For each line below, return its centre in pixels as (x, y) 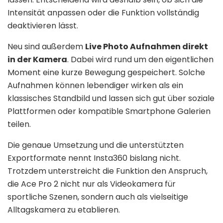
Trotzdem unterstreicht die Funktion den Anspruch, (108, 171)
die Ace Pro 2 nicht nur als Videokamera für (92, 184)
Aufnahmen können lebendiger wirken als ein (95, 85)
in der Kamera (37, 59)
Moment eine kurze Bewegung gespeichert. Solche (106, 72)
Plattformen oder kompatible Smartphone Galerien (109, 111)
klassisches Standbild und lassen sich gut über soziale (111, 98)
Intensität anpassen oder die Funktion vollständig (103, 12)
